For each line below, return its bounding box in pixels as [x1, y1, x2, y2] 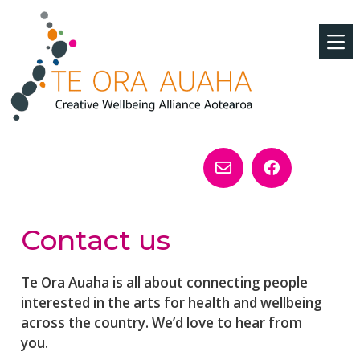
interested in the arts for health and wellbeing [20, 292, 322, 312]
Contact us [20, 223, 170, 258]
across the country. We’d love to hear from [20, 313, 302, 332]
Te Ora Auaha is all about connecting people [20, 272, 308, 292]
